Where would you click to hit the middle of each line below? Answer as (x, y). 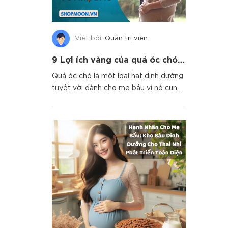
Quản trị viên (126, 39)
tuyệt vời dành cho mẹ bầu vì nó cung (117, 88)
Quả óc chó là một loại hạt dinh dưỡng (118, 77)
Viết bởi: (90, 39)
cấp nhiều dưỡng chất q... (95, 100)
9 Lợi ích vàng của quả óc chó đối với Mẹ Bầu (181, 61)
